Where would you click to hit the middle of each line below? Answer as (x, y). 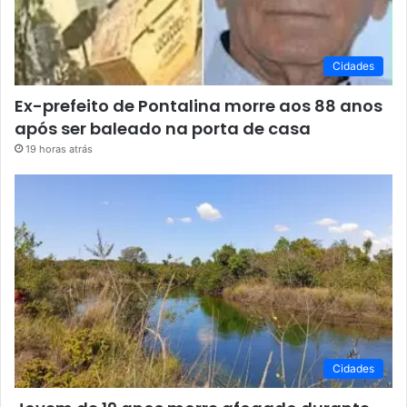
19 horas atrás (59, 149)
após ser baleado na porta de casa (163, 128)
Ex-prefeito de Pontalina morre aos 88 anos (199, 105)
